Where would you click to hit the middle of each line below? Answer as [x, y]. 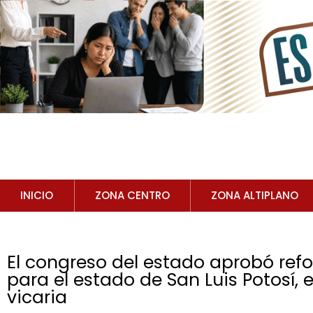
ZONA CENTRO [132, 196]
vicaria [37, 298]
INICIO [37, 196]
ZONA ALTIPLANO [255, 196]
